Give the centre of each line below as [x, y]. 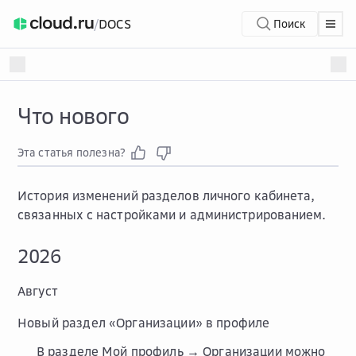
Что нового [73, 116]
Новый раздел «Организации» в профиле [144, 323]
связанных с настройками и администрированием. [172, 215]
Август [38, 291]
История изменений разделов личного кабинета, [166, 195]
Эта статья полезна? [72, 152]
